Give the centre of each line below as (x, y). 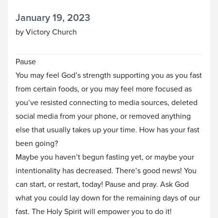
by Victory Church (46, 32)
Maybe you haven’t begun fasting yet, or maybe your (105, 157)
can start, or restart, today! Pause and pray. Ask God (102, 184)
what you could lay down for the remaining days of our (108, 198)
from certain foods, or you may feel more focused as (104, 89)
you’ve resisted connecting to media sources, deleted (107, 102)
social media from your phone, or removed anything (103, 116)
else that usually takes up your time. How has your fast (108, 129)
